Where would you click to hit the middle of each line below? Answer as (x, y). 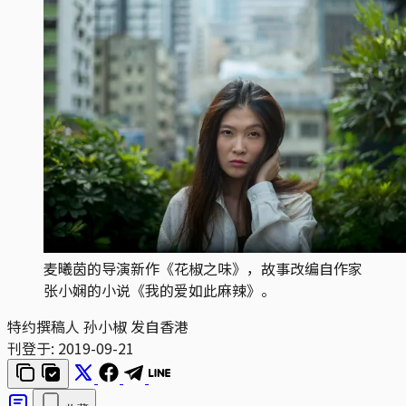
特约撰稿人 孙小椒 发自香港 (98, 327)
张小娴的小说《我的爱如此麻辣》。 (159, 290)
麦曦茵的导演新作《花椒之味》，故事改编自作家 (203, 269)
